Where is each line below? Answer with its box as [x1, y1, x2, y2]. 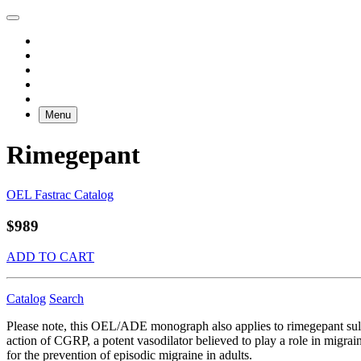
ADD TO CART [6, 250, 94, 264]
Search [49, 292, 84, 306]
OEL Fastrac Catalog [6, 187, 114, 201]
